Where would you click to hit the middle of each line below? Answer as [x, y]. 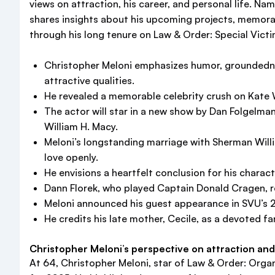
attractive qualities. [89, 80]
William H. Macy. [81, 126]
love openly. [71, 157]
